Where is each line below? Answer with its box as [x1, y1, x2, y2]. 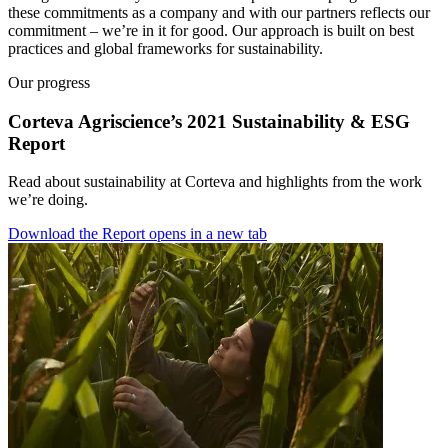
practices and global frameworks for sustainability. [8, 40, 323, 58]
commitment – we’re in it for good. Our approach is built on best [8, 22, 414, 40]
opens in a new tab [149, 225, 267, 243]
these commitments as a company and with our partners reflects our [8, 4, 430, 22]
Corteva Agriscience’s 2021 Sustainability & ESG [8, 110, 410, 132]
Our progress [8, 74, 90, 92]
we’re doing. [8, 191, 88, 209]
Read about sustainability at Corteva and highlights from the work [8, 173, 422, 191]
